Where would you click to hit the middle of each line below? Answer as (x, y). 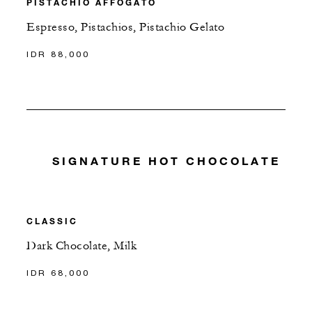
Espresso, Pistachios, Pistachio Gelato (125, 27)
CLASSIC (52, 221)
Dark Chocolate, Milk (81, 246)
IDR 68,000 (58, 273)
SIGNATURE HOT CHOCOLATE (166, 161)
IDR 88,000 (58, 54)
